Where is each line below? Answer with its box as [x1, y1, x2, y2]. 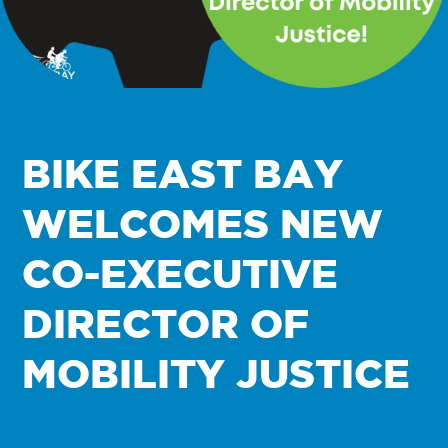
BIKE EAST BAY [22, 150, 344, 195]
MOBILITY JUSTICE [22, 350, 411, 395]
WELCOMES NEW [22, 200, 384, 245]
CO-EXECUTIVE [22, 250, 339, 295]
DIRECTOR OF [22, 300, 310, 345]
